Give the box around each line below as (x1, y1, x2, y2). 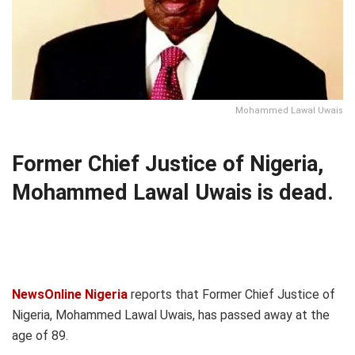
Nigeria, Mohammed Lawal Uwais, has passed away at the (12, 307, 330, 323)
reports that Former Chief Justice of (128, 286, 335, 302)
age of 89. (12, 327, 68, 343)
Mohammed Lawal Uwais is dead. (12, 180, 334, 205)
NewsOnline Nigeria (12, 286, 128, 302)
